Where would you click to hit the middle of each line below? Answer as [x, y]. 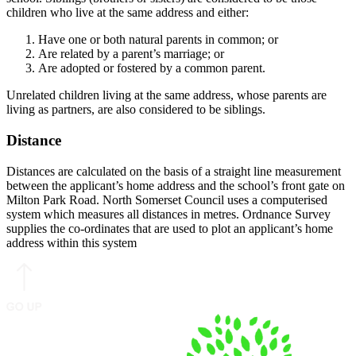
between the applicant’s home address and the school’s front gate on [176, 185]
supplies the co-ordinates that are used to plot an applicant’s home [170, 228]
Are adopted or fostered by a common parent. [152, 68]
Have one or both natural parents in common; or [158, 40]
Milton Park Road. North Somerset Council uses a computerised [167, 199]
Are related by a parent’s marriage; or [131, 54]
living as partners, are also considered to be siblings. [136, 110]
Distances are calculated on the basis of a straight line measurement [174, 171]
